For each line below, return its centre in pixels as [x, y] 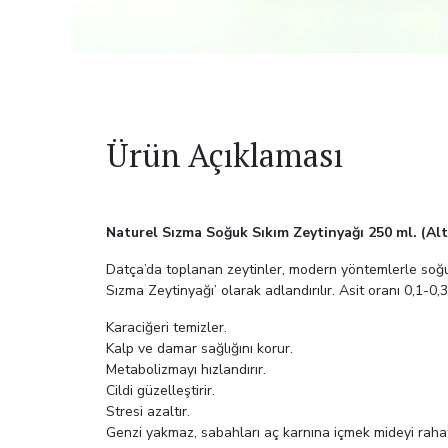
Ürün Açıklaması [225, 155]
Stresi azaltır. [148, 412]
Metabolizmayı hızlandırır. [186, 370]
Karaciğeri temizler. [167, 328]
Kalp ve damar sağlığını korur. [200, 349]
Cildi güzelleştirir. [161, 391]
